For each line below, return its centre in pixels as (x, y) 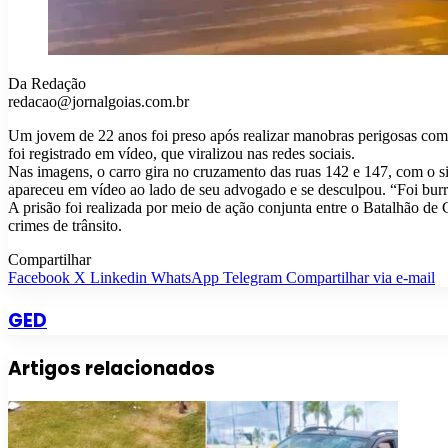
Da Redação (47, 84)
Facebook (39, 278)
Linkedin (118, 278)
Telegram (252, 278)
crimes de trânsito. (65, 226)
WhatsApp (185, 278)
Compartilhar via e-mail (360, 278)
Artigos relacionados (111, 368)
